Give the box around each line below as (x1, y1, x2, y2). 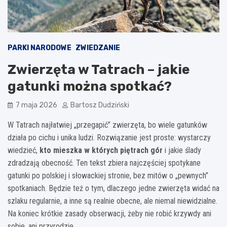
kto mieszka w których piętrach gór (40, 145, 163, 155)
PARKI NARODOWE (8, 43, 71, 52)
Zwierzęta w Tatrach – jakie (8, 61, 190, 78)
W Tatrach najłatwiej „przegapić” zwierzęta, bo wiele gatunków (8, 120, 207, 130)
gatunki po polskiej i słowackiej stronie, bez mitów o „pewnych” (8, 170, 208, 180)
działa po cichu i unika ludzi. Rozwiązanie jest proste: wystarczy (8, 132, 211, 142)
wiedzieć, (8, 145, 40, 155)
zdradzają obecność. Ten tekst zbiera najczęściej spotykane (8, 158, 201, 168)
